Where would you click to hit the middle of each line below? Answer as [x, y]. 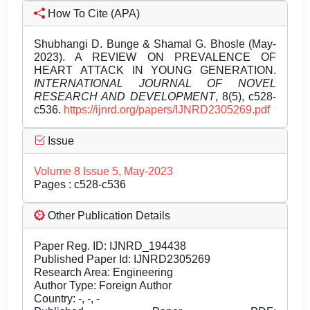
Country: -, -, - [67, 299]
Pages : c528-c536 [80, 185]
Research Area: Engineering [103, 273]
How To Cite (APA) [92, 14]
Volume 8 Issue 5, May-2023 [103, 172]
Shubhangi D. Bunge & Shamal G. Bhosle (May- [155, 44]
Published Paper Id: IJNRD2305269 [122, 259]
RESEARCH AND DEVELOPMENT [125, 97]
